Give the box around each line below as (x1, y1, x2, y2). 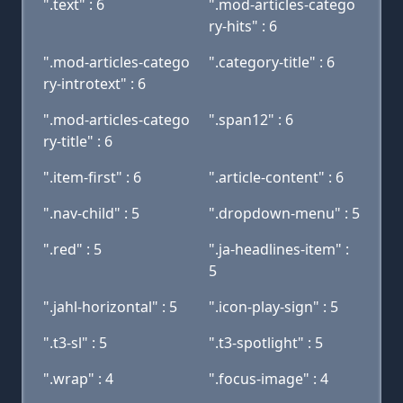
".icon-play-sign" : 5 (209, 297, 338, 317)
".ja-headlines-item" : (209, 239, 349, 259)
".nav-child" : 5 (43, 203, 139, 223)
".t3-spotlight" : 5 (209, 333, 323, 353)
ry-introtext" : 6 (43, 74, 146, 94)
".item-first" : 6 (43, 167, 141, 187)
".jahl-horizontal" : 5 (43, 297, 177, 317)
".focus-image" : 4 (209, 369, 328, 389)
